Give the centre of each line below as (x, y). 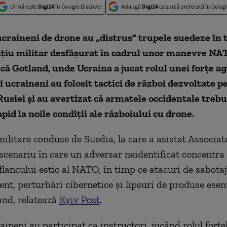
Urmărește (24, 6)
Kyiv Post (79, 200)
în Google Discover (78, 6)
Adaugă (131, 6)
